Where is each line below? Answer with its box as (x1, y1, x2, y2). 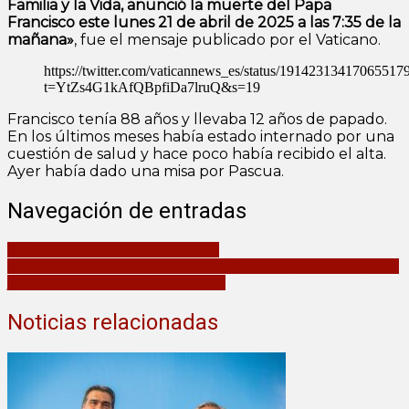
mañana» (7, 30, 74, 48)
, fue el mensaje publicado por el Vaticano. (74, 30, 381, 48)
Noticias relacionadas (7, 309, 218, 335)
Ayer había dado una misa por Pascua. (7, 162, 284, 180)
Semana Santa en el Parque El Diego (7, 241, 219, 257)
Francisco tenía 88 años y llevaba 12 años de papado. (7, 110, 387, 128)
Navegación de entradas (7, 197, 246, 224)
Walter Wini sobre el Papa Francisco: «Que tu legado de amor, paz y (7, 257, 399, 274)
